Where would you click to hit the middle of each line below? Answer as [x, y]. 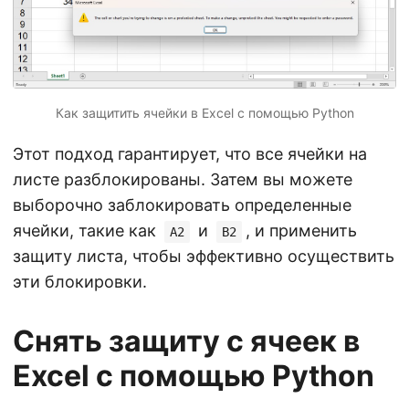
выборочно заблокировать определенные [182, 204]
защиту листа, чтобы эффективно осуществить [204, 256]
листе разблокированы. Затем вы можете [183, 179]
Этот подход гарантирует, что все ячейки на [190, 153]
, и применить [301, 230]
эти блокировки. [80, 281]
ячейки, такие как [87, 230]
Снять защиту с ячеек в [186, 341]
